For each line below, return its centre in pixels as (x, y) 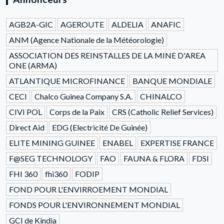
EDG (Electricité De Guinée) (100, 127)
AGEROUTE (82, 24)
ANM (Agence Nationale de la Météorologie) (86, 40)
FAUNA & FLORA (154, 158)
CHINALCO (161, 96)
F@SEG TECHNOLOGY (51, 158)
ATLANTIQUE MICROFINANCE (67, 81)
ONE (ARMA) (33, 65)
